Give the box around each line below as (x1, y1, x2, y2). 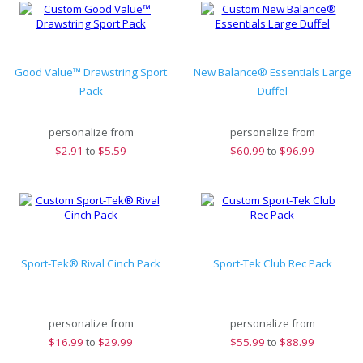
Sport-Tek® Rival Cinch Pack (21, 256, 160, 271)
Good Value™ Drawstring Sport (15, 65, 167, 79)
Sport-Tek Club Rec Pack (212, 256, 332, 271)
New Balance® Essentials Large (193, 65, 352, 79)
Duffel (257, 83, 288, 98)
